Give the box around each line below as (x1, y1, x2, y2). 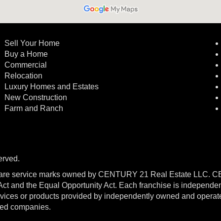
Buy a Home (4, 50, 48, 58)
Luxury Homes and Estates (4, 82, 99, 91)
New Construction (4, 93, 70, 102)
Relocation (4, 72, 43, 80)
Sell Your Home (4, 39, 60, 47)
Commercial (4, 61, 49, 69)
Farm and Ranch (4, 104, 64, 112)
